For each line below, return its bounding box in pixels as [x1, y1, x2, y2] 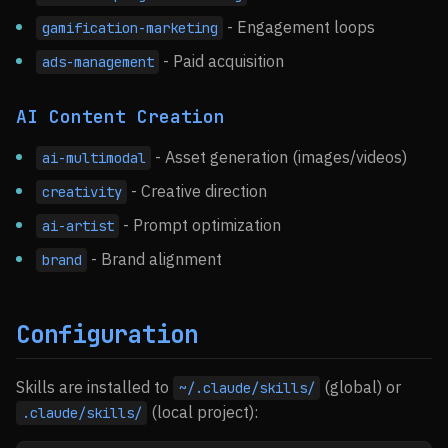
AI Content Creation [16, 105, 225, 128]
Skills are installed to [16, 377, 173, 397]
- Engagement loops [223, 17, 376, 37]
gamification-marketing [41, 19, 218, 37]
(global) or [320, 377, 402, 397]
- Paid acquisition [159, 51, 285, 71]
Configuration [16, 319, 198, 350]
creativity [41, 183, 122, 201]
